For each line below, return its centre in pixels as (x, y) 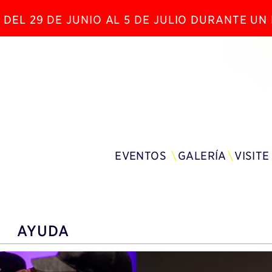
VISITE (252, 156)
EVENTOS (141, 156)
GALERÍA (202, 156)
